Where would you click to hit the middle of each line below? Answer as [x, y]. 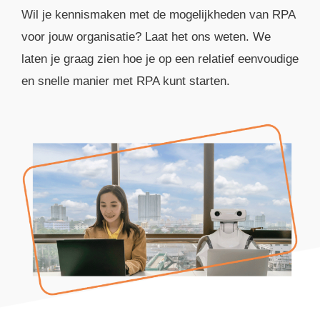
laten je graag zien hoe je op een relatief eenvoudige [160, 59]
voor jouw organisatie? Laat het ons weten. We [146, 36]
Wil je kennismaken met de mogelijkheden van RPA [158, 14]
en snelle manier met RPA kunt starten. [126, 81]
